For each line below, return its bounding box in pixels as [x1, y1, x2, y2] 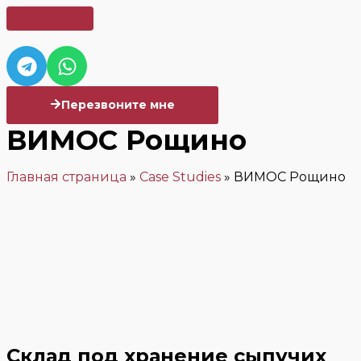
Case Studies [139, 169, 221, 185]
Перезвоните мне [61, 98, 175, 112]
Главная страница [6, 169, 127, 185]
